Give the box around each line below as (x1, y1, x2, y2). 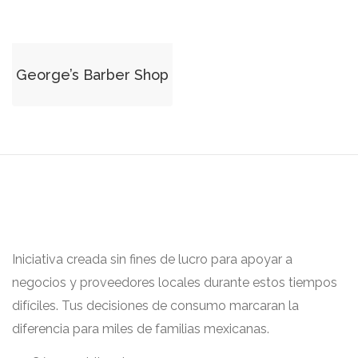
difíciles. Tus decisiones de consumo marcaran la (12, 298, 299, 313)
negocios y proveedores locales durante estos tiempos (12, 275, 337, 290)
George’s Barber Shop (15, 66, 169, 84)
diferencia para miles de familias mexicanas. (12, 321, 269, 336)
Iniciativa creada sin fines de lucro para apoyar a (12, 252, 292, 267)
